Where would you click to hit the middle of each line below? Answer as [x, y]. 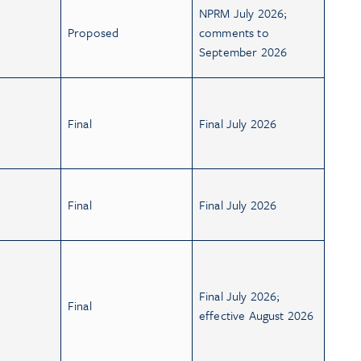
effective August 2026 [257, 315]
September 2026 [243, 51]
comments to [234, 32]
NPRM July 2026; [243, 12]
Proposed [93, 32]
